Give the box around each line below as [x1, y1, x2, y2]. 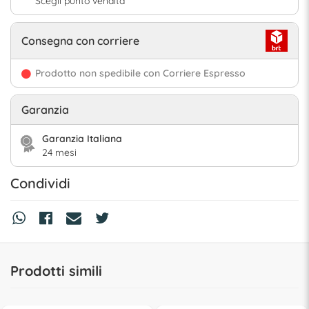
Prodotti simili [10, 261, 102, 279]
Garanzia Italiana [42, 132, 122, 145]
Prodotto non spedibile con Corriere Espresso [35, 66, 246, 79]
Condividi [10, 174, 70, 192]
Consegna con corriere [21, 33, 139, 48]
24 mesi [42, 146, 77, 159]
